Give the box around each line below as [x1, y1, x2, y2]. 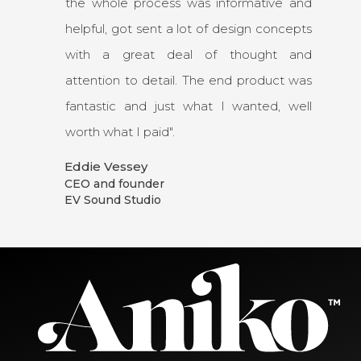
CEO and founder [64, 176, 164, 191]
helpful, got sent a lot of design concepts [65, 20, 312, 36]
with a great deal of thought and [65, 46, 312, 62]
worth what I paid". [65, 123, 175, 139]
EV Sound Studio [64, 192, 161, 207]
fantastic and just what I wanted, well [65, 98, 312, 114]
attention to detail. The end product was [65, 72, 312, 88]
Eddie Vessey [64, 158, 147, 174]
